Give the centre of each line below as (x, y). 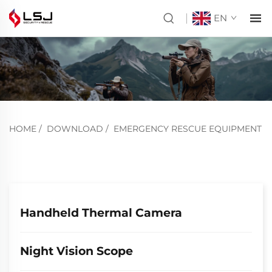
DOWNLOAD (75, 129)
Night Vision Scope (76, 251)
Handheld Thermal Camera (101, 213)
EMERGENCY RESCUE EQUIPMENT (188, 129)
